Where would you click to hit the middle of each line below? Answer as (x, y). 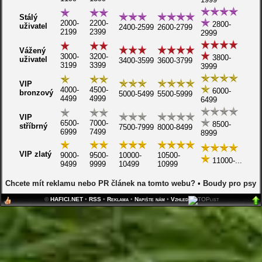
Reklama (118, 199)
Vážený (33, 51)
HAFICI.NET (67, 199)
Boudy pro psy (230, 183)
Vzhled (180, 199)
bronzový (37, 93)
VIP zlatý (36, 154)
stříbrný (34, 126)
